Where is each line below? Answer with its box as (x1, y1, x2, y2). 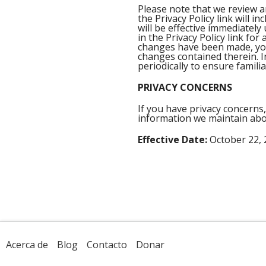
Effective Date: (138, 132, 207, 146)
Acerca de (6, 237, 48, 251)
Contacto (87, 237, 127, 251)
